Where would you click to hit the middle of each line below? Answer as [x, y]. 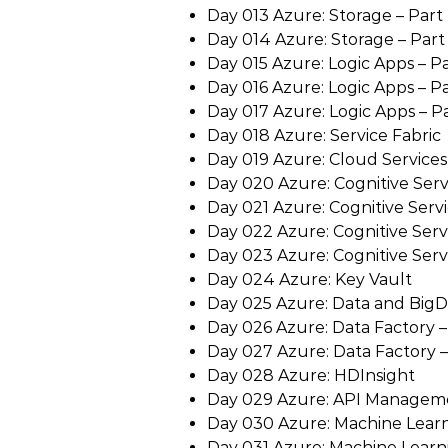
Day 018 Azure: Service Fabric [324, 135]
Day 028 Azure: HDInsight [311, 375]
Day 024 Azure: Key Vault [309, 279]
